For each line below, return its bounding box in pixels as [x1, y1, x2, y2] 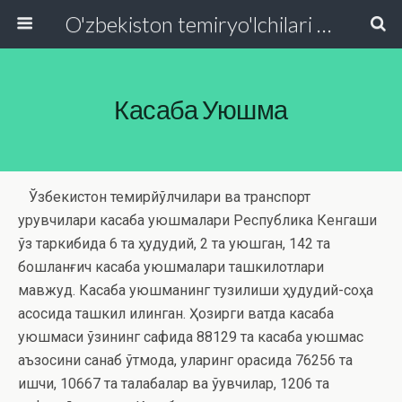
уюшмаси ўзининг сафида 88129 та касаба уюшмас [18, 328, 363, 345]
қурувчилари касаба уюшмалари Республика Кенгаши [18, 212, 377, 229]
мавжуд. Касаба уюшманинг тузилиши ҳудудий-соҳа [18, 282, 373, 299]
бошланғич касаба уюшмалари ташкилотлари [18, 258, 324, 275]
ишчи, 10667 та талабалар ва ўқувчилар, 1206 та [18, 375, 329, 392]
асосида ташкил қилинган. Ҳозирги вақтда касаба [18, 305, 334, 322]
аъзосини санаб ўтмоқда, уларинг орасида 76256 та [18, 352, 353, 369]
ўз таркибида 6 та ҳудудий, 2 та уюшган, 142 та [18, 235, 330, 252]
